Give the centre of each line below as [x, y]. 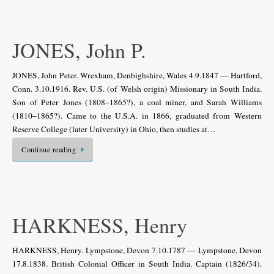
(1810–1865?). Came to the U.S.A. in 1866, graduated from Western [137, 115]
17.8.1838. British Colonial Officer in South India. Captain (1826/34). [137, 264]
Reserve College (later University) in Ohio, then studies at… [114, 129]
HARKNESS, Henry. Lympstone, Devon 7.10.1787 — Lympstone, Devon [137, 250]
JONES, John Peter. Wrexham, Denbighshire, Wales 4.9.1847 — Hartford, [137, 75]
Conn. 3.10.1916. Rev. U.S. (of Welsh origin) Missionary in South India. [137, 88]
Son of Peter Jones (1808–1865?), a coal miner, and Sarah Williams [137, 102]
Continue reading [49, 149]
